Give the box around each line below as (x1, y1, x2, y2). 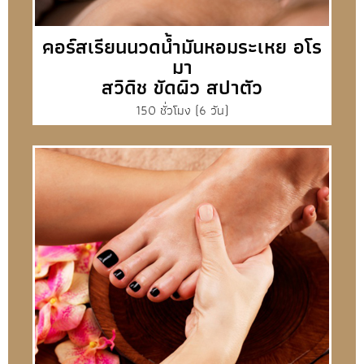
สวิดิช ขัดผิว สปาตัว (102, 71, 262, 104)
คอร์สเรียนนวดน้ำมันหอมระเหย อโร (42, 30, 322, 63)
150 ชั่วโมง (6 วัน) (136, 100, 228, 121)
